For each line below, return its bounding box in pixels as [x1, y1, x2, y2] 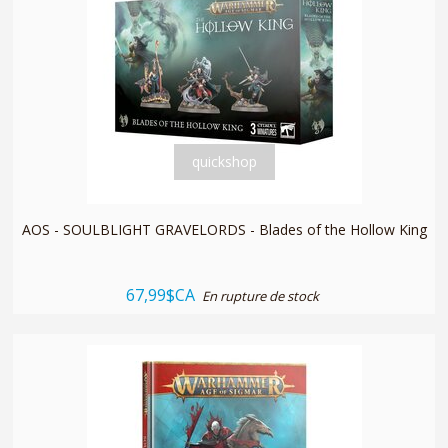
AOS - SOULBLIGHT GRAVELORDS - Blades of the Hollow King [21, 219, 427, 239]
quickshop [191, 151, 257, 171]
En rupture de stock [202, 286, 319, 305]
